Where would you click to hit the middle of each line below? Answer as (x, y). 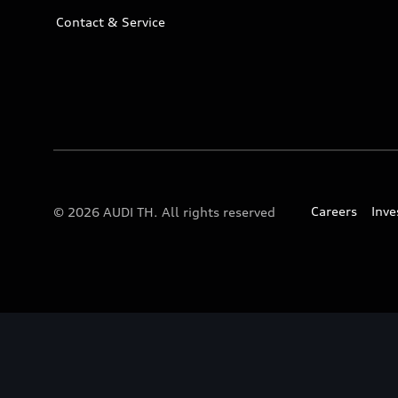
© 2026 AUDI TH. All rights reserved (164, 212)
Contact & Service (111, 22)
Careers (334, 211)
